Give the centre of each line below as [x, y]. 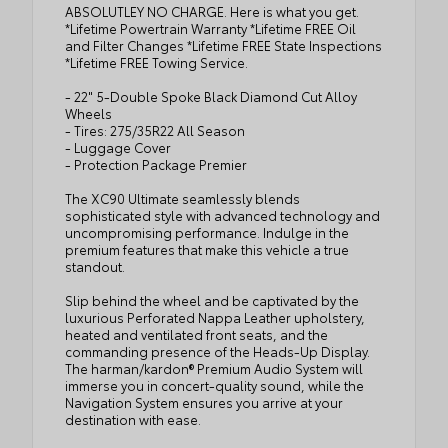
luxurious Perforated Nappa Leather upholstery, [215, 317]
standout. [95, 266]
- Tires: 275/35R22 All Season [155, 130]
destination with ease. [133, 419]
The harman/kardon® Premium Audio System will [214, 368]
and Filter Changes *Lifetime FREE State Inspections [223, 45]
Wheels [88, 113]
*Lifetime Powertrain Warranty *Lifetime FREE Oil [210, 28]
